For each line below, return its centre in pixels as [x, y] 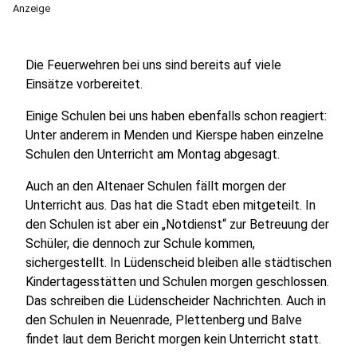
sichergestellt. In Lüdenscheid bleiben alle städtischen [178, 263]
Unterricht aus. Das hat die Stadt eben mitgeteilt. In [171, 205]
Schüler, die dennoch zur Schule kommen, [140, 243]
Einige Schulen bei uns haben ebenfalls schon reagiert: [176, 116]
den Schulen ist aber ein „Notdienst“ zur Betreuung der [177, 224]
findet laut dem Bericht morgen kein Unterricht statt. [173, 339]
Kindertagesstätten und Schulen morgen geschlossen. [177, 282]
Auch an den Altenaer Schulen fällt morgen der [156, 186]
